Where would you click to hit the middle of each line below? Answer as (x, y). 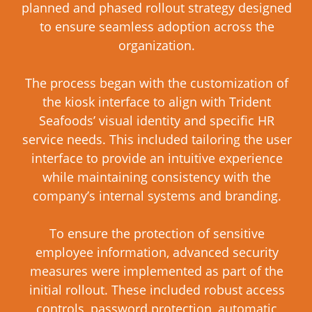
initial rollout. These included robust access (157, 290)
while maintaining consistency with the (157, 177)
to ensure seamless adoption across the (157, 26)
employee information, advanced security (157, 252)
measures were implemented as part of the (157, 271)
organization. (157, 45)
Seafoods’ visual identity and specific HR (157, 120)
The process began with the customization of (157, 83)
